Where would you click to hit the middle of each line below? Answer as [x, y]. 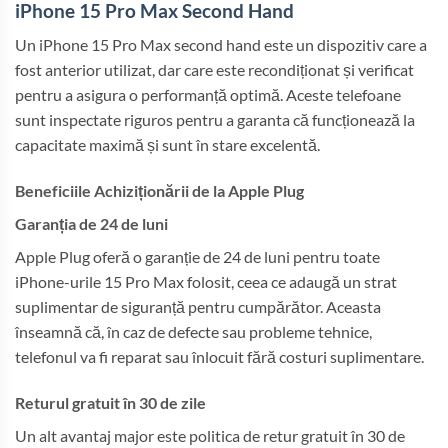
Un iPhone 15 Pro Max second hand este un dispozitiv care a [221, 45]
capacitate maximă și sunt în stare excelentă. [167, 145]
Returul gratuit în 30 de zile [110, 402]
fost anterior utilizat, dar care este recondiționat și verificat [214, 70]
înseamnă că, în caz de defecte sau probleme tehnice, [193, 332]
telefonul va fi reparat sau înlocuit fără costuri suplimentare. [219, 357]
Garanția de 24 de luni [91, 224]
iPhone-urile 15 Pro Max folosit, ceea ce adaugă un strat [206, 282]
